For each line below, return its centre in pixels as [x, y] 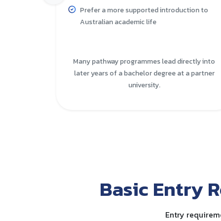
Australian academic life [118, 22]
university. [144, 85]
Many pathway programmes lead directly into [144, 61]
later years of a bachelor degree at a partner [144, 73]
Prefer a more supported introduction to [144, 10]
